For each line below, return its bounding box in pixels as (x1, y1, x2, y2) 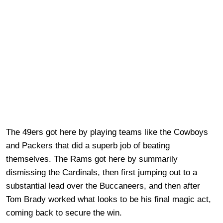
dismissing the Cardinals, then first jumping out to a (6, 167, 197, 177)
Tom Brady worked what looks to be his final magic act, (6, 194, 211, 204)
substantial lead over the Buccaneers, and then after (6, 181, 200, 191)
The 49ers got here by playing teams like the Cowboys (6, 127, 208, 137)
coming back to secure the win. (6, 208, 122, 218)
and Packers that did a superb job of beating (6, 140, 170, 150)
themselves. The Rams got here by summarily (6, 154, 178, 164)
